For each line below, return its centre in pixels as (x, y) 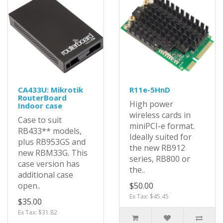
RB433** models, (50, 131)
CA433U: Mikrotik (51, 90)
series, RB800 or (160, 159)
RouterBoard (42, 98)
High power (151, 104)
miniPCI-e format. (162, 126)
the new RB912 (157, 148)
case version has (49, 164)
